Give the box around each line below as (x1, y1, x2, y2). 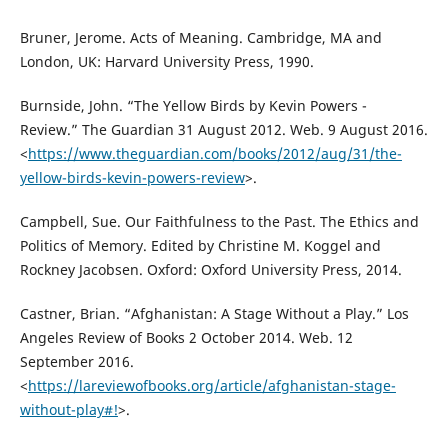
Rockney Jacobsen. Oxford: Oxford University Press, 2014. (19, 260, 402, 280)
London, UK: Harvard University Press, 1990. (19, 52, 314, 72)
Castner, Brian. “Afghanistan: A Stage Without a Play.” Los (19, 304, 409, 324)
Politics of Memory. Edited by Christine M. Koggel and (19, 236, 381, 256)
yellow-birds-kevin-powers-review (19, 168, 245, 188)
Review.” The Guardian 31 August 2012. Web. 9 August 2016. (19, 120, 428, 140)
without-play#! (19, 400, 118, 420)
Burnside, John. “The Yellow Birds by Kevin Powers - (19, 96, 367, 116)
